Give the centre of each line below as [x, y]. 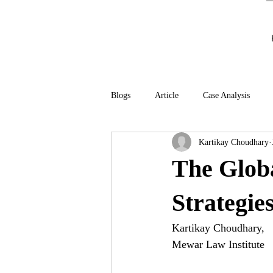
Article [167, 95]
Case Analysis [226, 95]
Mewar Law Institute [218, 244]
